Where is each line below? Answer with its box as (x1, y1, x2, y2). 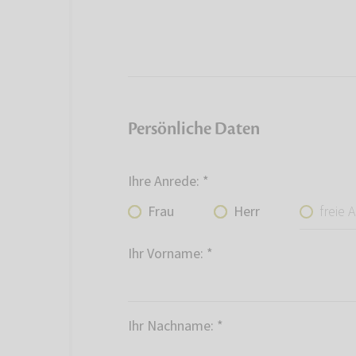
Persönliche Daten (128, 118, 260, 141)
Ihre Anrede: (128, 172, 199, 192)
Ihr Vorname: (128, 244, 203, 265)
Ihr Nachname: (128, 316, 214, 337)
